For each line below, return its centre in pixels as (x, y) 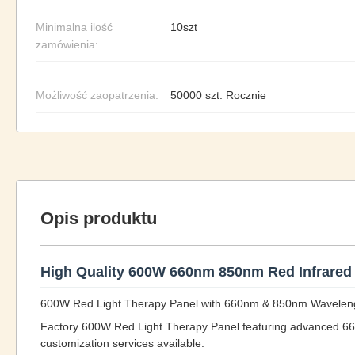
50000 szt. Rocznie (218, 95)
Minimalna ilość (74, 27)
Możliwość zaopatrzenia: (97, 95)
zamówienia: (67, 44)
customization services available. (122, 343)
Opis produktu (99, 218)
